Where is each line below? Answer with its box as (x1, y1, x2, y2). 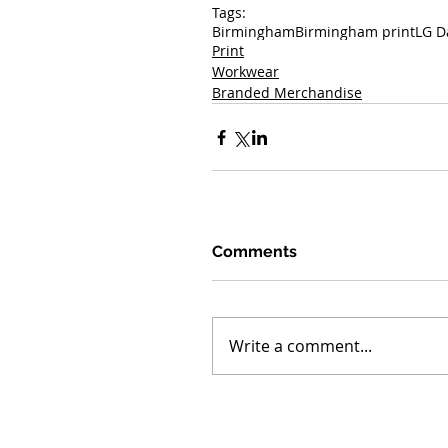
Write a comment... (229, 335, 372, 357)
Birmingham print (295, 22, 415, 41)
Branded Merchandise (212, 83, 362, 102)
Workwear (212, 62, 279, 81)
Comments (212, 242, 297, 261)
